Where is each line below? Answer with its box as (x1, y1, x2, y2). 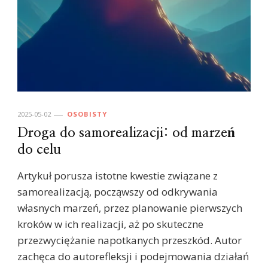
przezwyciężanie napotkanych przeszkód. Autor (17, 233, 242, 248)
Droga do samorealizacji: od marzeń (17, 126, 235, 141)
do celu (17, 143, 61, 157)
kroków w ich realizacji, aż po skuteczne (17, 217, 203, 232)
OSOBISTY (67, 109, 107, 119)
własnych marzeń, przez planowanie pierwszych (17, 201, 242, 215)
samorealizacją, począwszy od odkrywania (17, 185, 218, 199)
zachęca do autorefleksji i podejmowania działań (17, 249, 249, 264)
